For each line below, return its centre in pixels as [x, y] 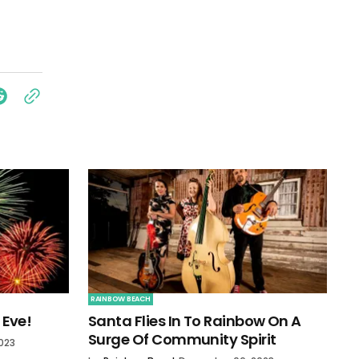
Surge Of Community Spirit [182, 340]
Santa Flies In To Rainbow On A [195, 321]
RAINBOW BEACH [121, 299]
